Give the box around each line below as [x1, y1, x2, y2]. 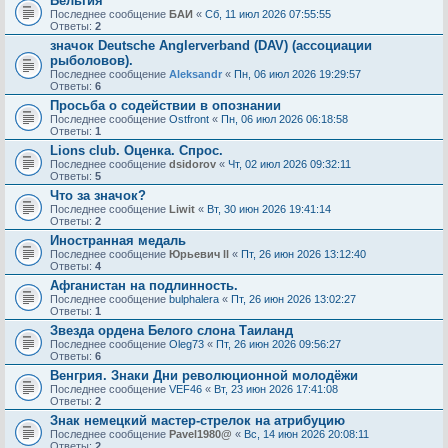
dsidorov [169, 158, 216, 170]
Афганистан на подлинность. [50, 278, 238, 293]
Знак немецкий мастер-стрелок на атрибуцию [50, 413, 345, 428]
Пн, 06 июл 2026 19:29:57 [234, 68, 361, 80]
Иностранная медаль [50, 233, 186, 248]
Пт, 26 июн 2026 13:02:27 [231, 293, 356, 305]
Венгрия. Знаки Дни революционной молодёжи [50, 368, 358, 383]
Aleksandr [169, 68, 222, 80]
